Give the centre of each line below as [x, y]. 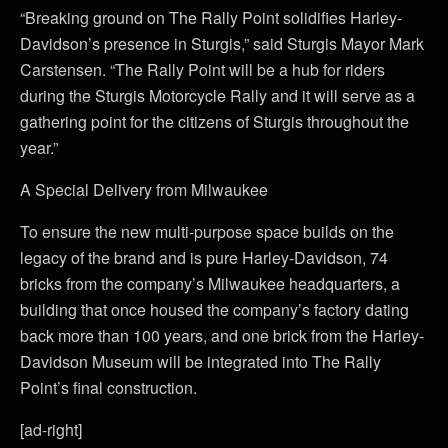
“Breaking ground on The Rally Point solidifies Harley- [211, 17]
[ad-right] [51, 429]
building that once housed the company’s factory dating [214, 309]
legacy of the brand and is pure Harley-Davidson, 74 [204, 257]
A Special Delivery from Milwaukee [144, 189]
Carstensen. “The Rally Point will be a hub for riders [202, 69]
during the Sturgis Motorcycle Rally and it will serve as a [217, 95]
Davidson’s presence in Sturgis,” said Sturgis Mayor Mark [222, 43]
